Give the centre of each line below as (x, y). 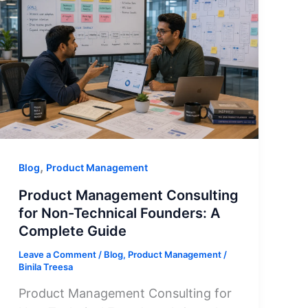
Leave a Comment (57, 254)
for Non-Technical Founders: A (119, 213)
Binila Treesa (45, 266)
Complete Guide (72, 231)
